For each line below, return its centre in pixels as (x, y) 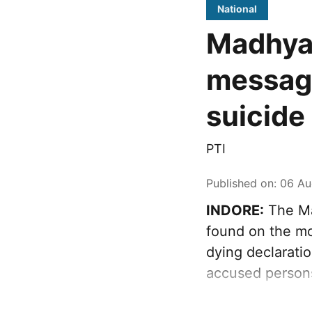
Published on (240, 183)
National (237, 9)
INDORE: (235, 210)
